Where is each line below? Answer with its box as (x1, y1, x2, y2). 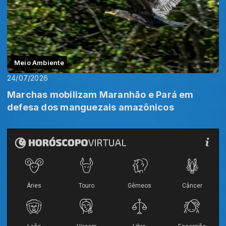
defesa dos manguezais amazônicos (7, 101, 174, 112)
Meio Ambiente (14, 58, 64, 67)
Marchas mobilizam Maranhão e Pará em (7, 89, 194, 100)
